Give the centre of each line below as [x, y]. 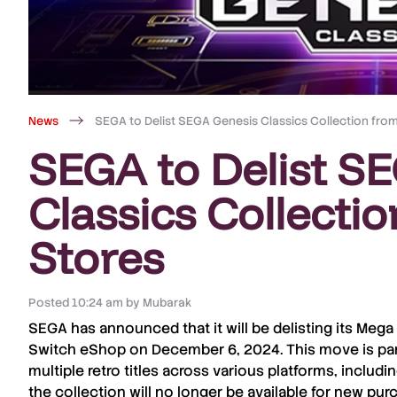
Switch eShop [77, 350]
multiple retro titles [93, 371]
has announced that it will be [170, 328]
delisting [303, 328]
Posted [48, 303]
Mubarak [166, 303]
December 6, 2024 [216, 350]
